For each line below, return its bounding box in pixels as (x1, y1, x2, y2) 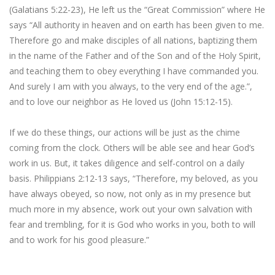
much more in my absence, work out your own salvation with (9, 203, 252, 215)
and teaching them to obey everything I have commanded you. (9, 65, 258, 77)
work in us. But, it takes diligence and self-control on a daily (9, 157, 244, 169)
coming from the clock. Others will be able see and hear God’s (9, 142, 255, 153)
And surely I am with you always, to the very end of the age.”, (9, 80, 252, 92)
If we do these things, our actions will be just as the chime (9, 126, 240, 138)
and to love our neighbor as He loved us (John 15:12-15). (9, 96, 233, 107)
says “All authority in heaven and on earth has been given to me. (9, 19, 264, 31)
